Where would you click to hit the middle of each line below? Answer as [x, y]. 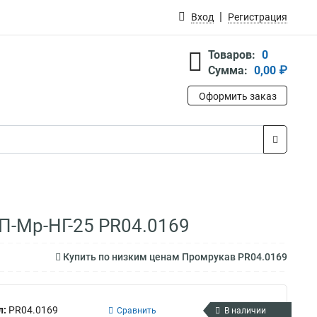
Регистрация [258, 17]
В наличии [245, 310]
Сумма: [228, 70]
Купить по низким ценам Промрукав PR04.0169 [174, 257]
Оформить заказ [237, 96]
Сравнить [137, 310]
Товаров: [232, 55]
